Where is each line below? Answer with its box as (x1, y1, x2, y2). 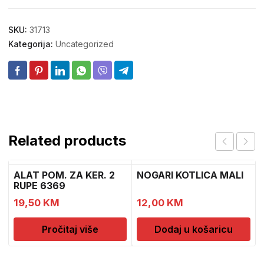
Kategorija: (8, 39, 55, 49)
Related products (8, 132, 126, 149)
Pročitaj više (42, 223, 99, 235)
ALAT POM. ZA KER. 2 (14, 169, 115, 181)
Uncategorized (55, 39, 114, 49)
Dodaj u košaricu (154, 223, 233, 235)
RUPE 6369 (14, 180, 65, 192)
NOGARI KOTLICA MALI (137, 169, 244, 181)
